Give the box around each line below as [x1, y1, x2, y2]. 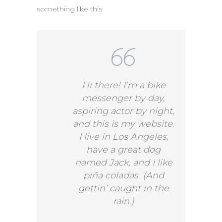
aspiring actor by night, [72, 106, 174, 117]
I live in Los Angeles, [78, 131, 168, 143]
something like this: [37, 4, 104, 14]
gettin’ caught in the [78, 183, 169, 194]
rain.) [112, 196, 134, 207]
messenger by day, [82, 93, 165, 104]
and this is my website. [72, 118, 174, 130]
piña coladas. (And [83, 170, 164, 181]
